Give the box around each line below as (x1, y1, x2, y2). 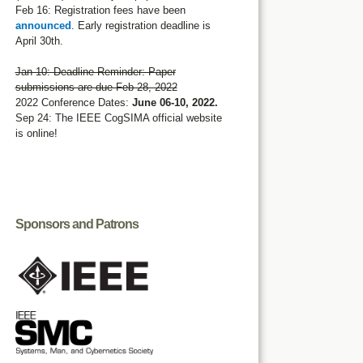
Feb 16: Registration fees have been (15, 4, 186, 16)
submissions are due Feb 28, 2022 (15, 81, 177, 93)
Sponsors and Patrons (15, 217, 139, 231)
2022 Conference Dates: (15, 96, 132, 109)
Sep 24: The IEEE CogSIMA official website (15, 112, 222, 124)
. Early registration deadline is (70, 19, 211, 32)
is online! (15, 127, 61, 139)
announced (15, 19, 71, 32)
